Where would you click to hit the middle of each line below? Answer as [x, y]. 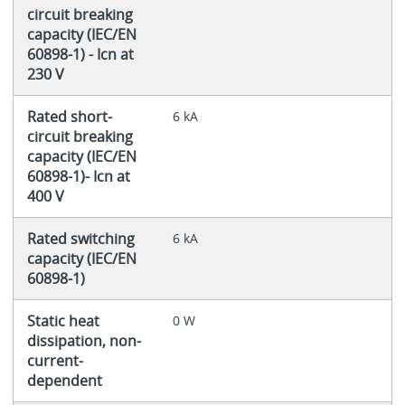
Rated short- [69, 116]
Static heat [63, 320]
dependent [64, 380]
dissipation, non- [84, 340]
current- [55, 360]
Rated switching [80, 238]
